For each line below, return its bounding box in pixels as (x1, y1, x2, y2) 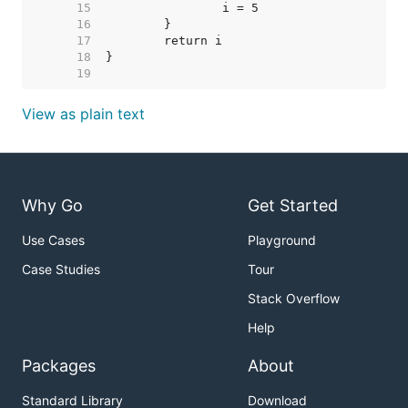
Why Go (22, 196, 83, 216)
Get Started (248, 196, 338, 216)
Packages (22, 356, 96, 376)
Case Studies (22, 261, 100, 278)
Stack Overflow (248, 291, 340, 307)
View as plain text (22, 105, 145, 123)
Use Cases (22, 232, 85, 249)
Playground (248, 232, 316, 249)
